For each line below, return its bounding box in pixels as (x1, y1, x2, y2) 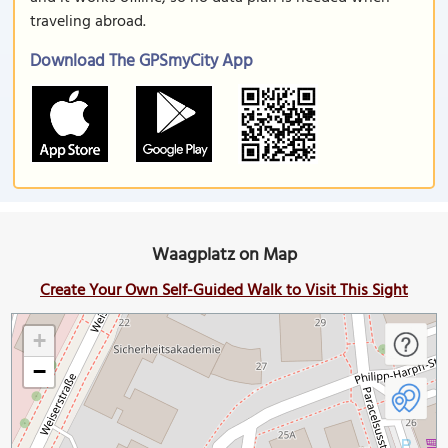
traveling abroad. (30, 9, 146, 35)
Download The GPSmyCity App (30, 48, 253, 75)
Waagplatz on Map (151, 241, 297, 270)
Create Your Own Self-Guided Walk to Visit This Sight (40, 278, 408, 304)
